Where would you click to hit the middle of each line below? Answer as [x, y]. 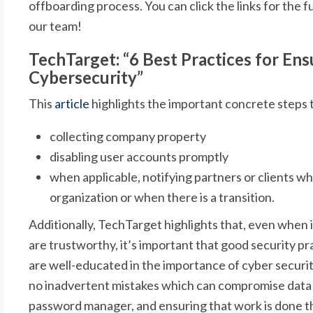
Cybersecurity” [86, 77]
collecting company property [128, 136]
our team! [56, 26]
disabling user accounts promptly [139, 156]
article [72, 103]
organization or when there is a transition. [162, 197]
